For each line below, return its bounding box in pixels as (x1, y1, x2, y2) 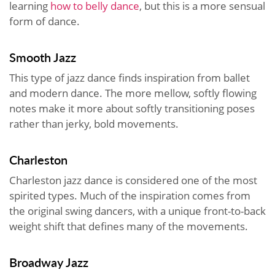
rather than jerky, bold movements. (9, 116, 181, 131)
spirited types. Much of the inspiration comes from (9, 188, 250, 203)
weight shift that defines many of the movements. (9, 219, 250, 233)
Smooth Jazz (9, 48, 76, 66)
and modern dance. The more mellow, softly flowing (9, 85, 257, 100)
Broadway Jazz (9, 253, 88, 271)
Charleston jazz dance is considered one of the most (9, 172, 257, 187)
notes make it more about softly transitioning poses (9, 101, 255, 115)
